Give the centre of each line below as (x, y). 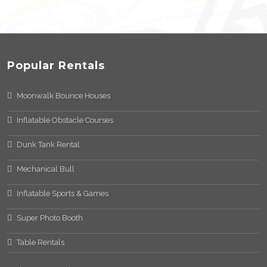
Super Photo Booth (50, 218)
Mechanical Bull (46, 169)
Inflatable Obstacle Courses (65, 120)
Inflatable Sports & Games (63, 193)
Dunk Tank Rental (49, 144)
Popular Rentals (56, 65)
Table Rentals (41, 242)
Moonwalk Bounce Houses (64, 95)
